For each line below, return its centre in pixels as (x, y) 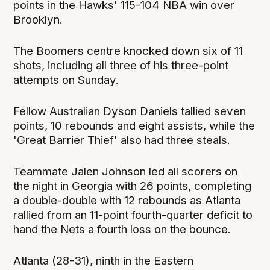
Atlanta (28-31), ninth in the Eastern (104, 261)
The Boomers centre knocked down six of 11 (128, 51)
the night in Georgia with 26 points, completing (133, 186)
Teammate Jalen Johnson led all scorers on (126, 172)
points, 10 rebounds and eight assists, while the (134, 126)
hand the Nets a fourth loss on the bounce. (122, 230)
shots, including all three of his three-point (121, 65)
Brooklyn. (38, 19)
